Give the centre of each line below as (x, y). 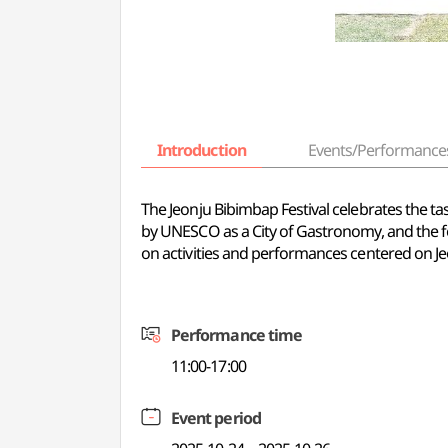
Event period (216, 418)
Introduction (201, 150)
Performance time (236, 335)
